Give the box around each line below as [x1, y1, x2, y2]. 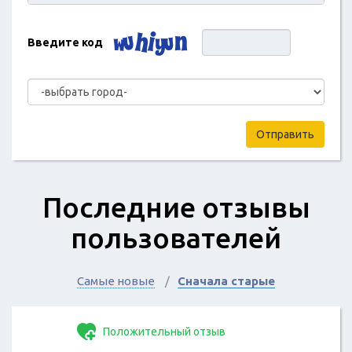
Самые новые [77, 274, 155, 288]
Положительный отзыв [101, 325, 225, 338]
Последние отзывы [42, 191, 310, 223]
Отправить [256, 128, 314, 141]
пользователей [71, 222, 281, 254]
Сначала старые [178, 274, 275, 288]
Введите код [27, 35, 103, 49]
